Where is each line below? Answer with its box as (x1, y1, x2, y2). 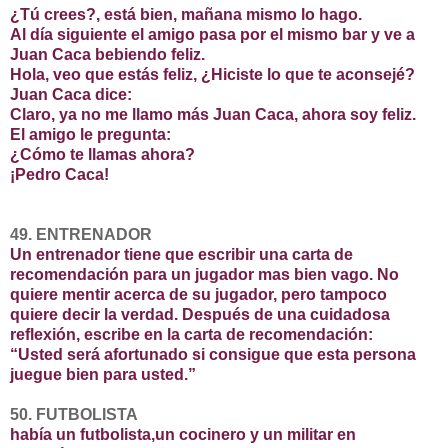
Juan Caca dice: (10, 86, 132, 104)
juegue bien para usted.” (10, 366, 196, 384)
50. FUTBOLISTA (10, 406, 138, 424)
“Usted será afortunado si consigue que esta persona (10, 346, 416, 364)
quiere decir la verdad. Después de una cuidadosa (10, 306, 390, 324)
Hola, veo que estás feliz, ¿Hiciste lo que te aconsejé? (10, 66, 415, 84)
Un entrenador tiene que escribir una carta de (10, 246, 353, 264)
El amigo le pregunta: (10, 126, 171, 144)
